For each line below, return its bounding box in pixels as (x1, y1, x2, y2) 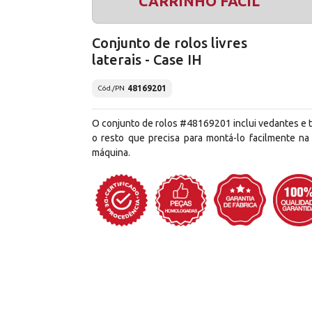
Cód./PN (97, 84, 125, 93)
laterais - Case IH (92, 51, 202, 68)
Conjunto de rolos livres (92, 34, 247, 51)
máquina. (92, 146, 130, 158)
